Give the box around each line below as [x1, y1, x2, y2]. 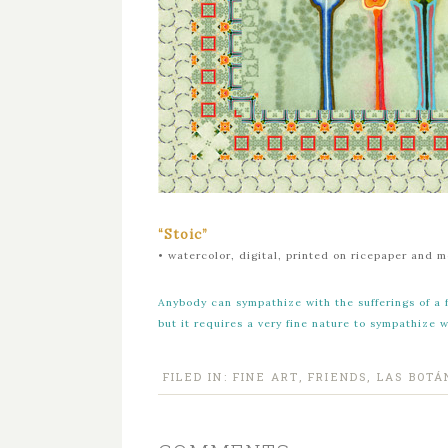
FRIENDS [308, 369, 368, 384]
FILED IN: [163, 369, 233, 384]
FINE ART [233, 369, 299, 384]
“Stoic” [158, 226, 208, 243]
